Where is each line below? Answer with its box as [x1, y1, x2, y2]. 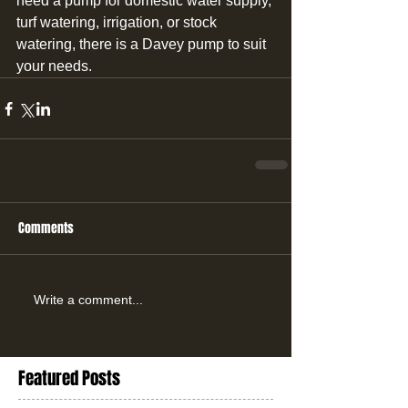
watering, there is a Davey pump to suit [16, 36, 270, 53]
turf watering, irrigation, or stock [16, 15, 220, 31]
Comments [18, 219, 74, 239]
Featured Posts [18, 365, 120, 392]
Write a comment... [34, 291, 143, 307]
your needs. [16, 58, 92, 75]
